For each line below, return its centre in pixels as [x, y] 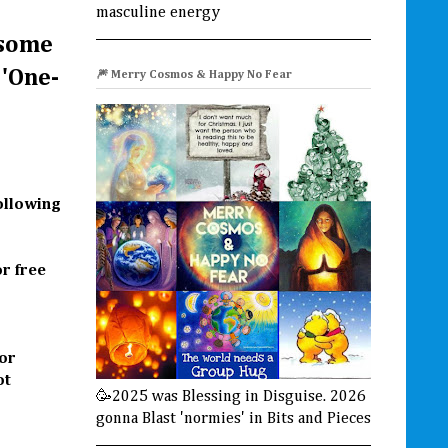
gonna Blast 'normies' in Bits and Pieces [233, 418]
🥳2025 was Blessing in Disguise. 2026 [231, 396]
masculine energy [158, 12]
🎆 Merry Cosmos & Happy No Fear [194, 74]
